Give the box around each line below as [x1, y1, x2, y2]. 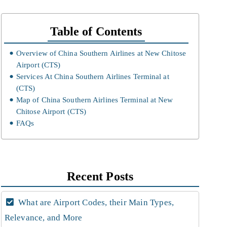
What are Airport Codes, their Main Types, [16, 197, 174, 207]
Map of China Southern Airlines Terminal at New [16, 96, 173, 104]
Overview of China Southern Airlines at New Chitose [16, 49, 186, 57]
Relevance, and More [4, 212, 83, 222]
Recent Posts [66, 169, 133, 183]
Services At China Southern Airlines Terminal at [16, 72, 169, 81]
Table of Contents [50, 25, 142, 39]
